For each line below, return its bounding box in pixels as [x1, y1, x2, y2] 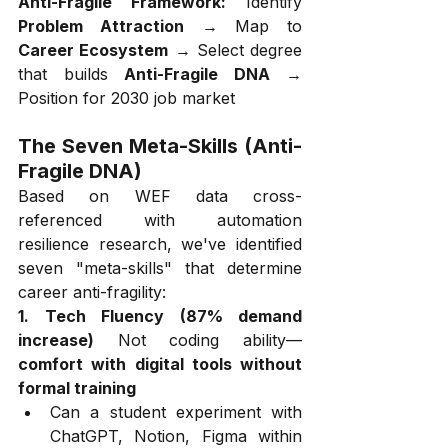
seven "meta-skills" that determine [18, 257, 302, 278]
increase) [18, 329, 94, 350]
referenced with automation [18, 209, 302, 230]
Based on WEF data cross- [18, 185, 302, 206]
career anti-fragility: [18, 281, 166, 302]
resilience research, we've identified [18, 233, 302, 254]
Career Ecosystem [18, 39, 169, 60]
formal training [18, 377, 136, 398]
